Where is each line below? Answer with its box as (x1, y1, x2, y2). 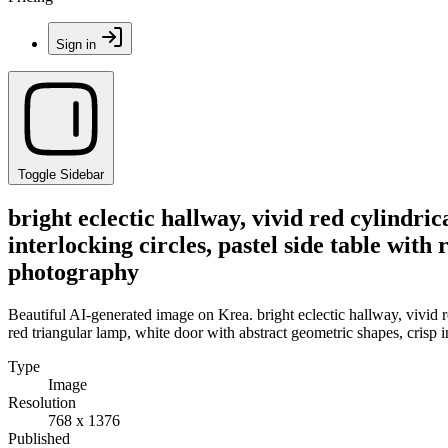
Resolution (8, 393, 76, 411)
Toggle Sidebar (18, 167, 104, 182)
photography (8, 258, 139, 285)
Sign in (56, 37, 96, 52)
